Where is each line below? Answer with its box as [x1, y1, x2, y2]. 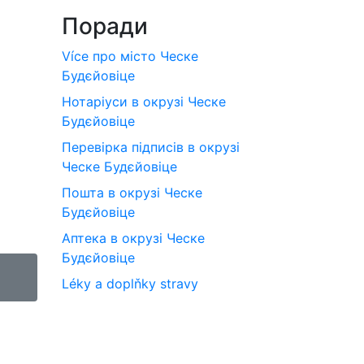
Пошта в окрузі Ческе [62, 184, 202, 201]
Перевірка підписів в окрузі [62, 139, 240, 155]
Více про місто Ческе [62, 48, 198, 64]
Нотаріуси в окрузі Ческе [62, 93, 226, 110]
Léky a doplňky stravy [62, 275, 198, 292]
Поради [62, 12, 148, 40]
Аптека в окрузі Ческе [62, 230, 205, 246]
